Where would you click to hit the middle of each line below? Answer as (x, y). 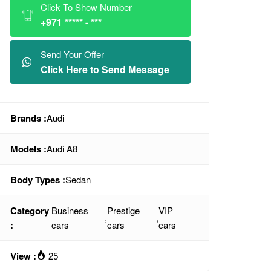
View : (23, 256)
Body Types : (38, 180)
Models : (28, 149)
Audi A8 (62, 149)
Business (70, 210)
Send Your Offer (72, 54)
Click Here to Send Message (105, 69)
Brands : (28, 118)
